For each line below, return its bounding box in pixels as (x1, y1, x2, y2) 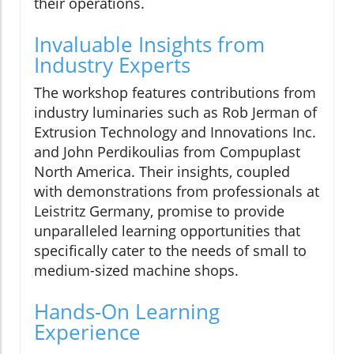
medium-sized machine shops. (34, 261, 239, 281)
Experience (34, 318, 141, 347)
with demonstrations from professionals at (34, 182, 319, 201)
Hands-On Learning (34, 297, 220, 326)
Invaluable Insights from (34, 30, 265, 59)
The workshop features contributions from (34, 83, 316, 103)
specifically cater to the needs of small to (34, 241, 307, 261)
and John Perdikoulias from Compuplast (34, 142, 300, 162)
